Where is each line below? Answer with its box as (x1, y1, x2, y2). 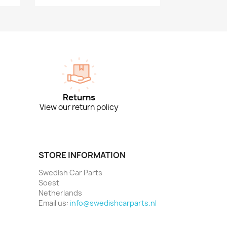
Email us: (39, 198, 70, 208)
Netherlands (39, 188, 82, 198)
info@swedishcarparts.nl (70, 198, 157, 208)
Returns (62, 92, 95, 103)
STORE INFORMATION (39, 149, 126, 161)
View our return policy (39, 102, 119, 113)
